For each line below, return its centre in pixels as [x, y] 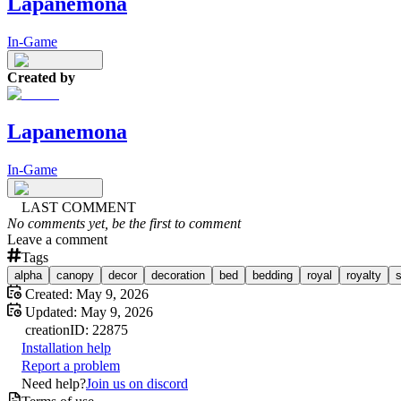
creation [47, 329]
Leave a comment [57, 239]
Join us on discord [137, 383]
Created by [41, 77]
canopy [75, 275]
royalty [364, 275]
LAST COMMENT [79, 207]
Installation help [66, 347]
